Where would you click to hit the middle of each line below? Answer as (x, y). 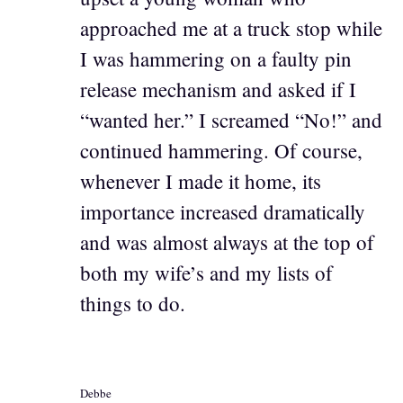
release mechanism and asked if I (218, 89)
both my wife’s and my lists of (206, 272)
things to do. (133, 303)
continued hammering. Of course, (221, 150)
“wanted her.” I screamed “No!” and (231, 119)
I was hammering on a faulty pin (216, 58)
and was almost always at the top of (227, 242)
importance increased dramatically (223, 211)
